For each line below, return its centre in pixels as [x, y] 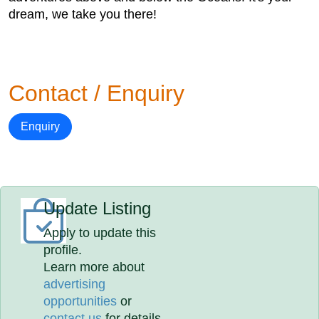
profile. [63, 250]
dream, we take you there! [83, 14]
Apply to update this [100, 233]
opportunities [80, 301]
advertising [75, 284]
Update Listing [98, 208]
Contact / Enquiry [96, 93]
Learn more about [94, 267]
